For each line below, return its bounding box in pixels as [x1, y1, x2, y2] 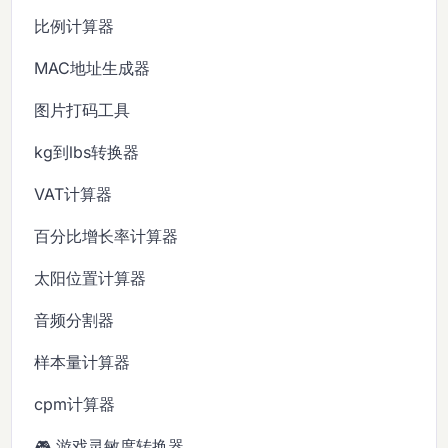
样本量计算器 [34, 351, 131, 372]
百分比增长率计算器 [34, 225, 179, 246]
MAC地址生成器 [34, 57, 151, 78]
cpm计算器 [34, 393, 116, 414]
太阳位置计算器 [34, 267, 147, 288]
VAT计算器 [34, 183, 113, 204]
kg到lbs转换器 [34, 141, 140, 162]
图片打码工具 [34, 99, 131, 120]
